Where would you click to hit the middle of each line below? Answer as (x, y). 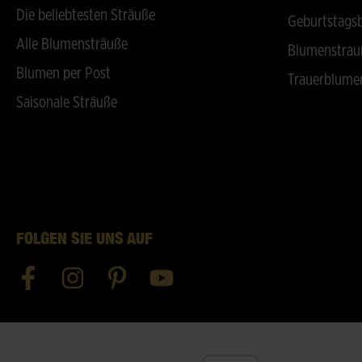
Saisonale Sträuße (67, 103)
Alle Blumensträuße (72, 44)
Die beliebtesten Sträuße (86, 15)
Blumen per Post (63, 74)
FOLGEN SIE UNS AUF (84, 238)
